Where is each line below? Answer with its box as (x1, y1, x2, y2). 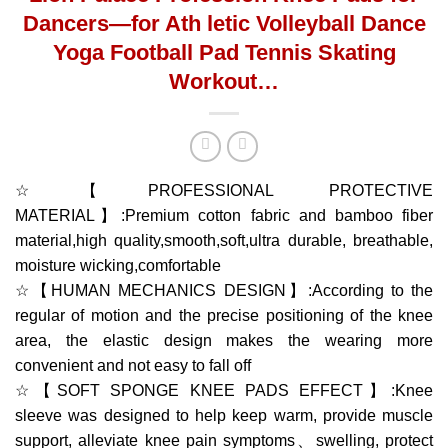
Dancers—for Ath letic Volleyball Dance (22, 10, 426, 36)
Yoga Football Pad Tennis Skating (52, 39, 396, 65)
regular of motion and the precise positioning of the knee (15, 307, 433, 325)
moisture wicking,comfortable (15, 257, 221, 275)
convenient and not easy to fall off (15, 357, 251, 375)
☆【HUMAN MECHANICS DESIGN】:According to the (15, 282, 433, 300)
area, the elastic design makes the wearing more (15, 332, 433, 350)
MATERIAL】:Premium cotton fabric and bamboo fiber (15, 207, 433, 225)
